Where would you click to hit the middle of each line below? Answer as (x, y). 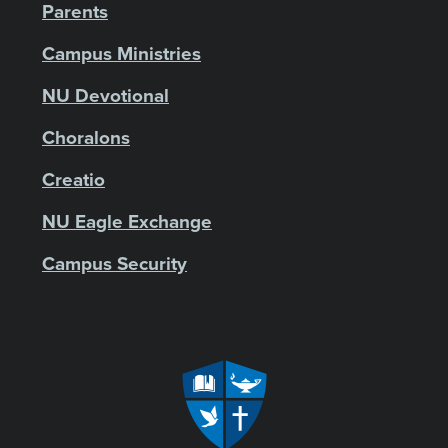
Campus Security (114, 263)
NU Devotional (105, 95)
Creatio (73, 179)
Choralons (86, 137)
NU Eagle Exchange (127, 221)
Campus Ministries (121, 53)
